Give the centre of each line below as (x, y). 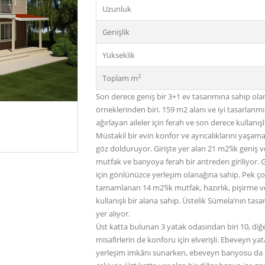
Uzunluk (117, 9)
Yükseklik (118, 55)
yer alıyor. (113, 214)
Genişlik (116, 32)
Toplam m (120, 78)
